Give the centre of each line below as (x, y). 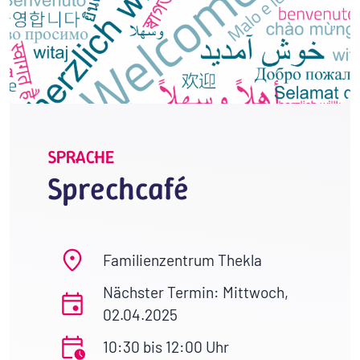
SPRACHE (81, 156)
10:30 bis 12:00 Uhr (166, 346)
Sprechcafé (119, 188)
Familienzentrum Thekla (182, 260)
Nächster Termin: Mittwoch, (196, 292)
